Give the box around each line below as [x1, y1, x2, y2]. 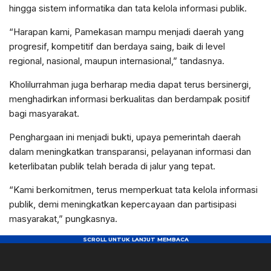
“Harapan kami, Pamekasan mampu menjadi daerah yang [9, 25, 244, 38]
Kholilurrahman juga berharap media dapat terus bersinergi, [9, 78, 251, 90]
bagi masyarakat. [9, 107, 79, 119]
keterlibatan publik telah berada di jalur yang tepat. [9, 160, 215, 172]
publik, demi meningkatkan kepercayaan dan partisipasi [9, 198, 237, 210]
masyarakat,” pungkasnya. [9, 212, 117, 224]
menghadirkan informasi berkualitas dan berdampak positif [9, 93, 250, 105]
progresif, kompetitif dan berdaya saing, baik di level [9, 40, 225, 52]
